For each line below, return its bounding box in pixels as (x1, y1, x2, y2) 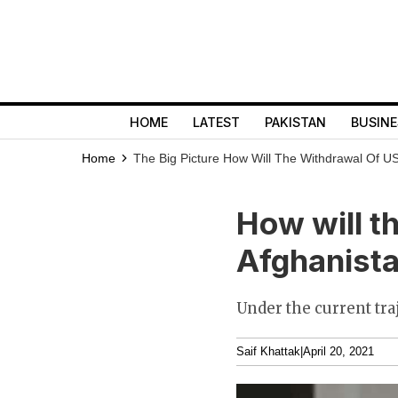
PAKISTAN (264, 115, 326, 130)
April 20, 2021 (303, 346, 374, 358)
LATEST (192, 115, 240, 130)
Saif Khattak (236, 346, 300, 358)
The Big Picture (133, 151, 223, 165)
